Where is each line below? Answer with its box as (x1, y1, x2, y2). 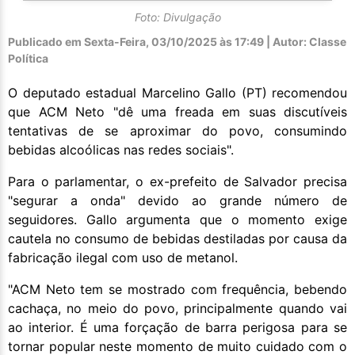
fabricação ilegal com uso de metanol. (8, 250, 238, 266)
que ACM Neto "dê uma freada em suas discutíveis (8, 104, 347, 120)
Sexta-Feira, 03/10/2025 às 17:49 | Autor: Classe (82, 35, 346, 49)
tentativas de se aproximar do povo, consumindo (8, 123, 347, 139)
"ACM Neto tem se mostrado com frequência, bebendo (8, 281, 347, 298)
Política (8, 52, 48, 66)
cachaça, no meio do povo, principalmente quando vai (8, 300, 347, 317)
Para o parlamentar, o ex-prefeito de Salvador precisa (8, 174, 347, 190)
